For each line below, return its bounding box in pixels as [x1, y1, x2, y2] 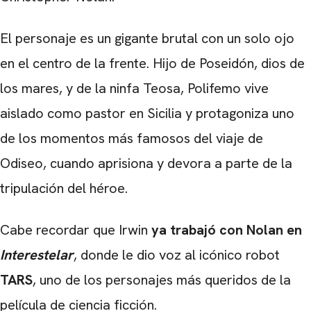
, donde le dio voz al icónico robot [74, 245, 280, 264]
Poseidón [199, 53, 254, 72]
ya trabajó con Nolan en [151, 220, 302, 239]
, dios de [254, 53, 305, 72]
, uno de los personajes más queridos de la [33, 270, 291, 289]
